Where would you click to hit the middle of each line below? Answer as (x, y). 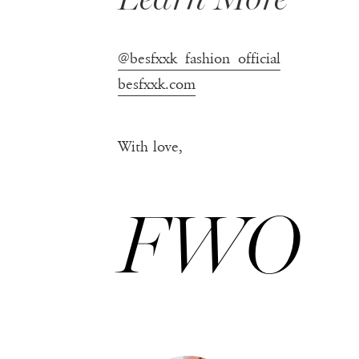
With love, (150, 146)
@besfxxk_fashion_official (199, 58)
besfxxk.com (157, 84)
